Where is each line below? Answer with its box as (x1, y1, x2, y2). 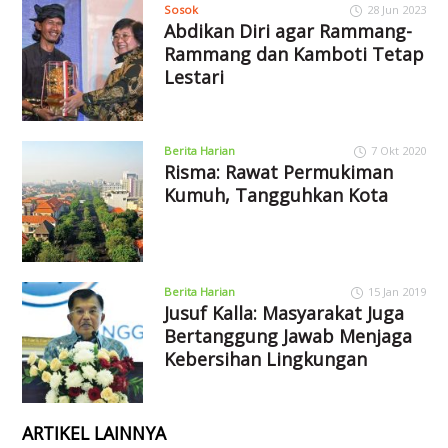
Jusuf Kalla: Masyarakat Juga (163, 300, 404, 325)
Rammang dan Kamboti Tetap (163, 42, 424, 67)
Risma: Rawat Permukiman (163, 159, 393, 184)
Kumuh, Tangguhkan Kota (163, 182, 388, 207)
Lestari (163, 65, 224, 90)
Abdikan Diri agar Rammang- (163, 19, 412, 44)
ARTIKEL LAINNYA (22, 420, 167, 445)
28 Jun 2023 (366, 2, 426, 18)
